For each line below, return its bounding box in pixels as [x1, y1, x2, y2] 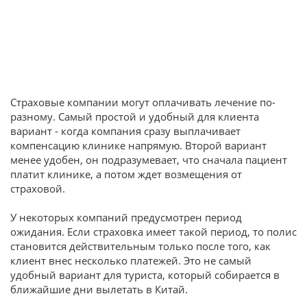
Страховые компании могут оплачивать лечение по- [10, 95, 275, 109]
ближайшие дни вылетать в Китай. [10, 282, 188, 296]
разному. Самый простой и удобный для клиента [10, 109, 259, 123]
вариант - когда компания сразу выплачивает [10, 123, 241, 138]
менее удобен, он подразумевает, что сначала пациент [10, 152, 287, 167]
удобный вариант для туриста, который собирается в [10, 267, 280, 282]
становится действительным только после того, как [10, 238, 271, 253]
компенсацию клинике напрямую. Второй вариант [10, 138, 267, 152]
